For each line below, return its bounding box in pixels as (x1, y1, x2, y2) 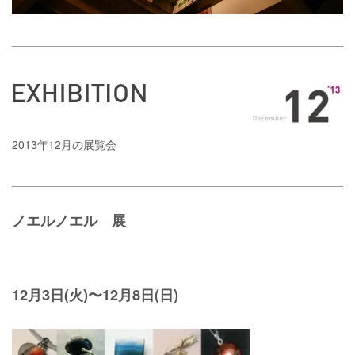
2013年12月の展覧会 (12, 136, 116, 153)
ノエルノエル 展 (12, 213, 126, 230)
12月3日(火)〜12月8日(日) (12, 284, 178, 306)
